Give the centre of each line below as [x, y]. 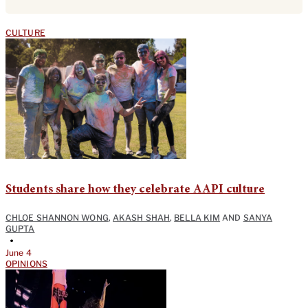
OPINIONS [26, 264]
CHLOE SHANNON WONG [57, 218]
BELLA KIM [197, 218]
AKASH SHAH [142, 218]
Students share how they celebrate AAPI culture [135, 190]
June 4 [19, 253]
